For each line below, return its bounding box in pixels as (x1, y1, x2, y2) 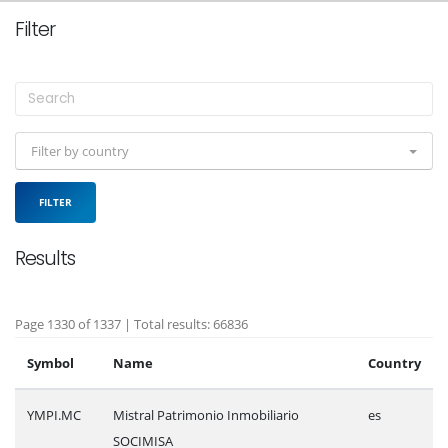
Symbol (27, 353, 74, 372)
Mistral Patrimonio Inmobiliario (113, 405, 299, 424)
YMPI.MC (27, 405, 81, 424)
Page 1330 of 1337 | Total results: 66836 (15, 314, 248, 333)
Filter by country (30, 141, 129, 160)
